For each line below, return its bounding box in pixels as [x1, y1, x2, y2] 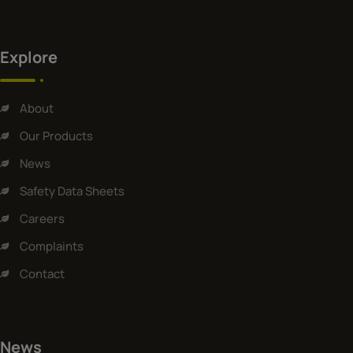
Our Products [20, 127, 93, 144]
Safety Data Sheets [20, 182, 124, 199]
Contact [20, 265, 65, 282]
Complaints [20, 237, 84, 255]
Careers [20, 210, 65, 227]
